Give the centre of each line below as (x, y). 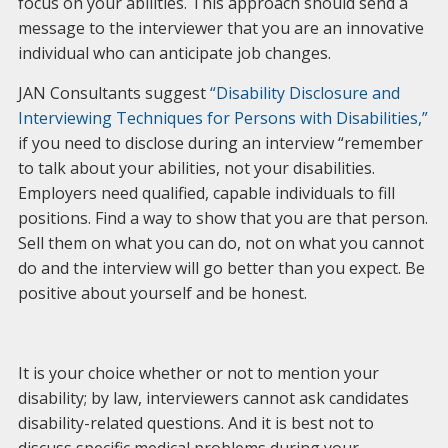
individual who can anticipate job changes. (174, 53)
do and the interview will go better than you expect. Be (221, 268)
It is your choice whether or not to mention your (198, 373)
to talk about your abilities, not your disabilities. (196, 168)
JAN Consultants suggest (113, 93)
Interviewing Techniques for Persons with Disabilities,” (222, 118)
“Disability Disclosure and (304, 93)
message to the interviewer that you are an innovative (220, 28)
